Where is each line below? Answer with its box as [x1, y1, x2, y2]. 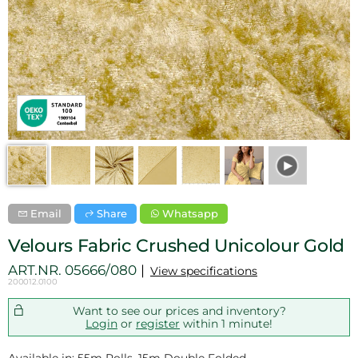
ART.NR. [8, 262, 65, 279]
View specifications [150, 264, 257, 279]
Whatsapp [162, 207, 218, 221]
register [136, 316, 180, 332]
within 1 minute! [180, 316, 272, 332]
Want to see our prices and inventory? [72, 304, 286, 319]
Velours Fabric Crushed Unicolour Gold [8, 235, 344, 257]
